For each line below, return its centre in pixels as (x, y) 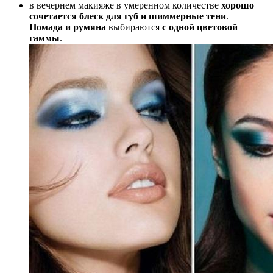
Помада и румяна (68, 27)
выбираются (134, 27)
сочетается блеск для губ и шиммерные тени (128, 16)
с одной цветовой (200, 27)
